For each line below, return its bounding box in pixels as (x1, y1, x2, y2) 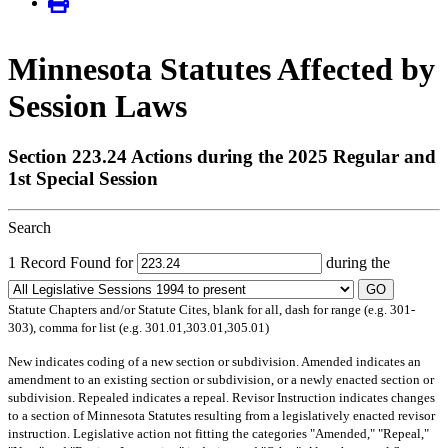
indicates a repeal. (129, 389, 232, 405)
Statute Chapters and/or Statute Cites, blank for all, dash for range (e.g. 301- (8, 301, 415, 317)
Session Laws (8, 87, 187, 124)
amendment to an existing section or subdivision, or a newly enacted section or (8, 371, 434, 387)
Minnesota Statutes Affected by (8, 50, 435, 87)
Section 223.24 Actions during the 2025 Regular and (8, 146, 436, 168)
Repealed (78, 389, 129, 405)
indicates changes (336, 389, 435, 405)
